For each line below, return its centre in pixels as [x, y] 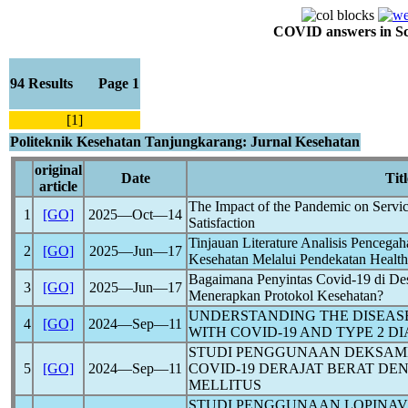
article [58, 186]
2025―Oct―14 [135, 214]
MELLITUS [225, 385]
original [58, 170]
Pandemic [322, 206]
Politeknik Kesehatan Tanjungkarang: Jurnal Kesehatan [185, 142]
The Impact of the [241, 206]
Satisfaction [222, 223]
